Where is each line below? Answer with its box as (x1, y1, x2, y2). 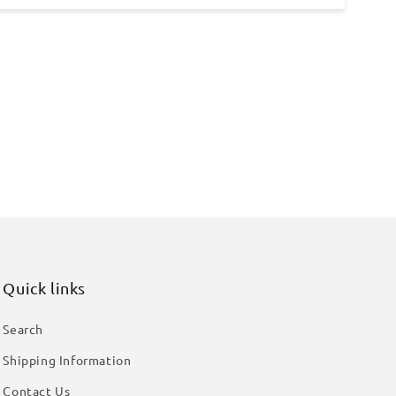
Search (3, 321, 43, 337)
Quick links (3, 278, 86, 297)
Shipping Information (3, 352, 132, 368)
